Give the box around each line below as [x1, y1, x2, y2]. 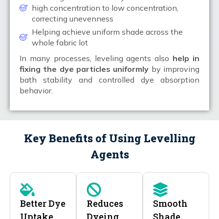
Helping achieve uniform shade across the [32, 26, 183, 37]
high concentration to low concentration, [32, 2, 178, 13]
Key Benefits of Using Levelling [23, 131, 196, 145]
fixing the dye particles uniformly [20, 64, 149, 74]
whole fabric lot [32, 37, 88, 47]
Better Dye [20, 197, 66, 209]
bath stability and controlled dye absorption [20, 74, 199, 85]
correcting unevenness [32, 13, 113, 23]
